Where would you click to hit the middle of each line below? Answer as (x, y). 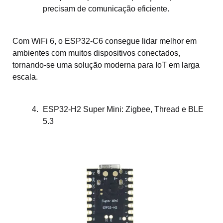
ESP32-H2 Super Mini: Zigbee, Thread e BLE (123, 109)
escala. (25, 77)
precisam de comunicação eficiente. (106, 8)
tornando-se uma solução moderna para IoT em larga (106, 65)
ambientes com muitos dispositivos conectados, (96, 53)
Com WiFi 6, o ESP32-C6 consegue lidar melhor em (105, 41)
